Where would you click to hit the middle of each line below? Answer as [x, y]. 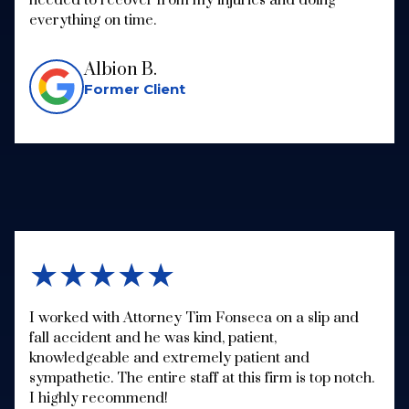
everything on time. [94, 20]
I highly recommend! [100, 398]
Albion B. [121, 69]
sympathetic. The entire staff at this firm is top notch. [202, 378]
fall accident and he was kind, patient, [153, 337]
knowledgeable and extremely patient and [169, 357]
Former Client [135, 89]
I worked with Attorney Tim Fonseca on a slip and [194, 317]
